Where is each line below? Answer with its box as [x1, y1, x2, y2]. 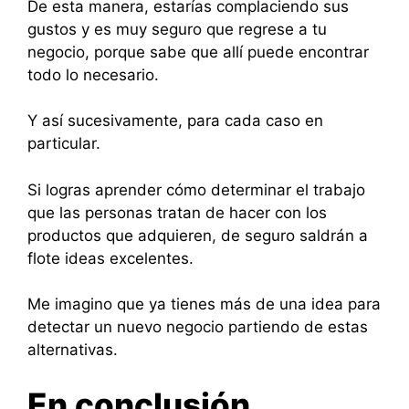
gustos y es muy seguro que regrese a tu [27, 19, 327, 38]
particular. [27, 134, 100, 152]
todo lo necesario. [27, 65, 163, 84]
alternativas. [27, 341, 118, 359]
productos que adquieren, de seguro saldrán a [27, 225, 368, 245]
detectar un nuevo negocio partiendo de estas [27, 318, 368, 336]
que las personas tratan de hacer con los [27, 203, 327, 222]
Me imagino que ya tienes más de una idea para [27, 295, 381, 313]
